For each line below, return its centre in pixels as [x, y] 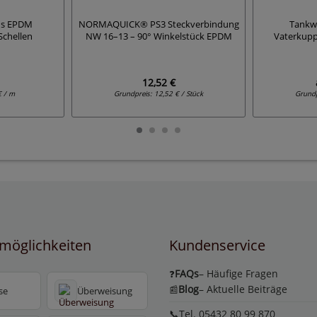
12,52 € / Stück [179, 94]
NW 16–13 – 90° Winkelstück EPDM [158, 37]
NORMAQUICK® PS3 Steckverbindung [158, 25]
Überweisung [104, 290]
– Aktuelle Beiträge [243, 289]
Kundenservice [217, 245]
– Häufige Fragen [238, 274]
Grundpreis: [134, 94]
